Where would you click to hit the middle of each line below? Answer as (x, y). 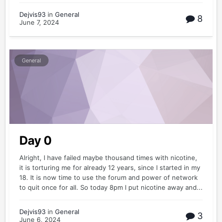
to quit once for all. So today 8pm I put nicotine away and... (111, 187)
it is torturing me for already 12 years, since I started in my (110, 167)
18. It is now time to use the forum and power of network (109, 177)
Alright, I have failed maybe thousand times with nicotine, (108, 158)
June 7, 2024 (39, 22)
